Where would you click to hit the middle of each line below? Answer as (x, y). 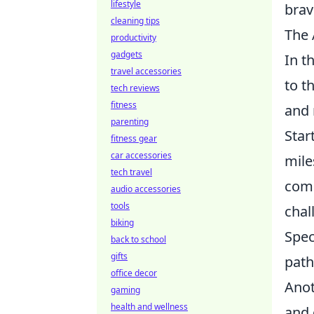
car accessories (141, 155)
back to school (138, 239)
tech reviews (135, 88)
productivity (134, 37)
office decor (134, 273)
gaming (125, 290)
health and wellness (149, 307)
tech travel (131, 172)
